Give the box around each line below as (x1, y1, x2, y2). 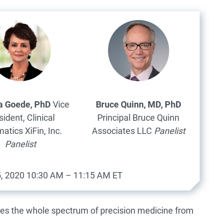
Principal (97, 112, 131, 123)
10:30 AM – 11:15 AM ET (26, 170, 123, 180)
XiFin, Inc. (25, 125, 63, 136)
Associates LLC (91, 125, 152, 136)
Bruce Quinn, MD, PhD (95, 99, 181, 109)
